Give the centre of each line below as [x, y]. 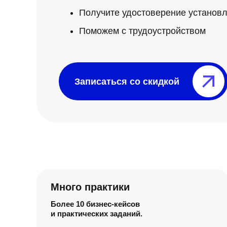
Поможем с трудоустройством [142, 31]
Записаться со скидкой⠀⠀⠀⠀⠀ [143, 81]
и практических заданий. [97, 214]
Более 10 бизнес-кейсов [95, 204]
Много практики [90, 187]
